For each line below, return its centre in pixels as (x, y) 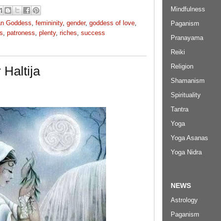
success (93, 33)
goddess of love (112, 23)
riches (68, 33)
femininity (49, 23)
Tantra (180, 110)
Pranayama (187, 38)
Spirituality (186, 95)
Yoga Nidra (186, 152)
